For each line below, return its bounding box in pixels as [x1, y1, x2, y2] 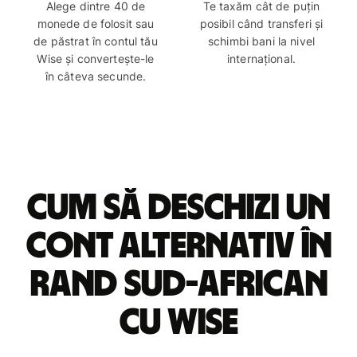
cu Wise [119, 304, 238, 342]
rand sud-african [29, 266, 328, 304]
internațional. [227, 52, 296, 66]
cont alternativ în [25, 228, 331, 265]
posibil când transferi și [199, 17, 324, 31]
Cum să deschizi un [27, 190, 330, 227]
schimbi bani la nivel [208, 34, 315, 49]
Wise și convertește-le [37, 52, 155, 66]
